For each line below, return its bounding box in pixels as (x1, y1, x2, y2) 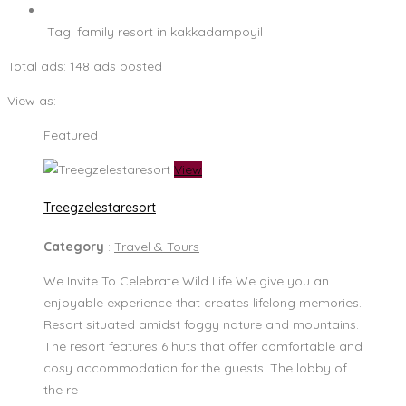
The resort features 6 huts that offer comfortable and (43, 337, 362, 354)
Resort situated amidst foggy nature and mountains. (43, 315, 359, 333)
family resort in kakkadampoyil (77, 23, 263, 40)
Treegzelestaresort (43, 199, 156, 217)
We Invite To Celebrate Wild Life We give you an (43, 272, 329, 289)
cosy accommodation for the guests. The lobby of (43, 359, 347, 376)
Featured (43, 126, 98, 143)
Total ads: (7, 57, 70, 74)
